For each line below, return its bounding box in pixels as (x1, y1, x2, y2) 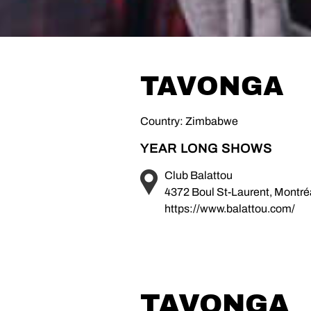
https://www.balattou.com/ (164, 202, 295, 215)
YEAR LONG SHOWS (140, 141, 272, 155)
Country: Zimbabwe (140, 115, 238, 127)
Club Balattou (164, 169, 233, 181)
